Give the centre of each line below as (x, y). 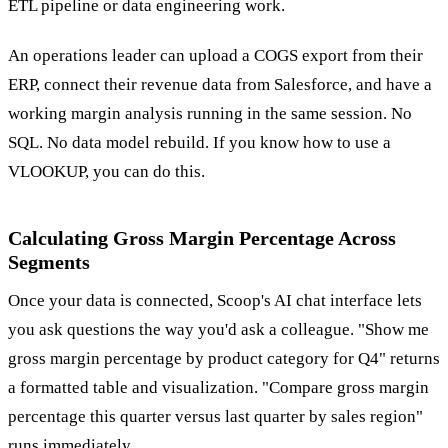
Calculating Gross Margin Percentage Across (202, 238)
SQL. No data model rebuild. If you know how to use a (199, 143)
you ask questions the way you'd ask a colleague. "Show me (218, 330)
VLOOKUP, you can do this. (106, 172)
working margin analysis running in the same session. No (210, 114)
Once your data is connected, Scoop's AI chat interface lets (215, 301)
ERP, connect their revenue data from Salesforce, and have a (220, 85)
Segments (49, 262)
